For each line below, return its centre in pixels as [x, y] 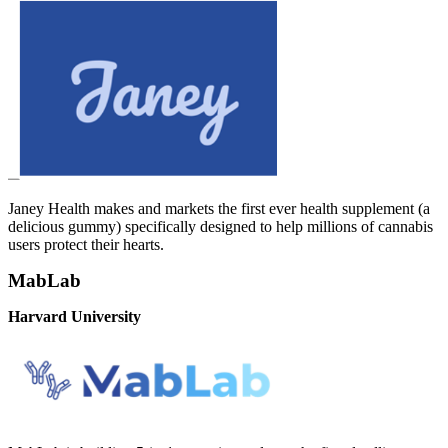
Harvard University [74, 317]
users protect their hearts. [86, 245]
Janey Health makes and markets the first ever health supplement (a [219, 209]
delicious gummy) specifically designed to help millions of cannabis [220, 227]
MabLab [44, 281]
